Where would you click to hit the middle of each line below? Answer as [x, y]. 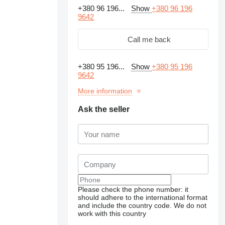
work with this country [112, 213]
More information [105, 91]
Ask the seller [104, 109]
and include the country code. [125, 205]
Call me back [149, 39]
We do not [190, 205]
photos [183, 177]
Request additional [183, 170]
